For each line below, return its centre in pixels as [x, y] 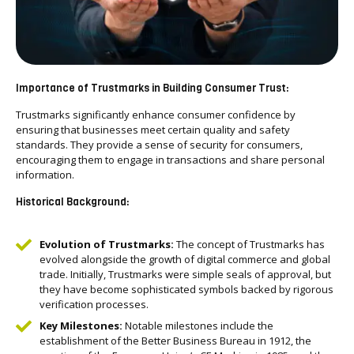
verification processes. [94, 304]
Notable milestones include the [198, 326]
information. [45, 175]
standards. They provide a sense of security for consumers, [159, 145]
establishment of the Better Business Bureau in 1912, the [175, 341]
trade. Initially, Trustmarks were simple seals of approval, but [185, 274]
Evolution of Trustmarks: [107, 244]
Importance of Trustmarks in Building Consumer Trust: [153, 88]
